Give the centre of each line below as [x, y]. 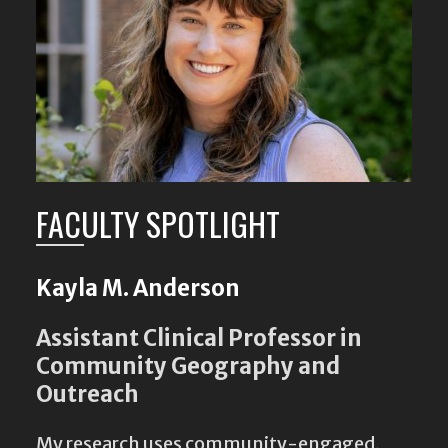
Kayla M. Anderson [138, 283]
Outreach [87, 389]
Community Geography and [188, 361]
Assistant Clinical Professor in [199, 333]
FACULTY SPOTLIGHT [158, 219]
